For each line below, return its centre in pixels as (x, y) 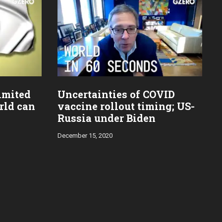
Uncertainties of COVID (116, 94)
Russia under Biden (107, 118)
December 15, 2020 (85, 135)
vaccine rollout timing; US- (126, 106)
